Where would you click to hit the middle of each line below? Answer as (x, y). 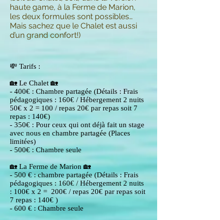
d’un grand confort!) (46, 35)
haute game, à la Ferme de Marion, (73, 7)
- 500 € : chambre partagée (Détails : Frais (74, 175)
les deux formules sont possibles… (71, 16)
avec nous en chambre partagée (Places (70, 133)
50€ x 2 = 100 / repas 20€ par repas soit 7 (74, 108)
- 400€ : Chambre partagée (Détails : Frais (74, 91)
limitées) (23, 141)
